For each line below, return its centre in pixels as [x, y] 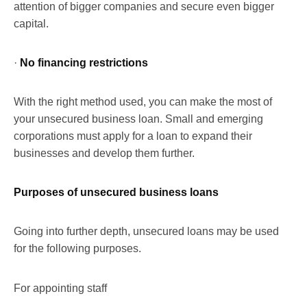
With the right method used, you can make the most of [143, 101]
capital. [31, 23]
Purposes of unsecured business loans [116, 192]
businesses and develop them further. [104, 153]
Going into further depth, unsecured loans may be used [146, 231]
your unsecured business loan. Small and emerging [138, 119]
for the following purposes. [77, 248]
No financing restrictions [84, 62]
